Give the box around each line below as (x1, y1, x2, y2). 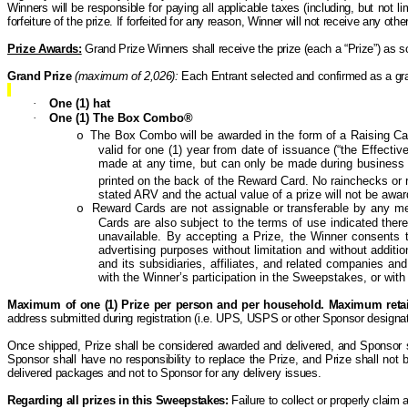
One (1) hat (49, 97, 111, 110)
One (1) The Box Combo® (49, 111, 194, 125)
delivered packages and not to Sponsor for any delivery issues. (7, 365, 321, 380)
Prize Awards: (7, 42, 82, 56)
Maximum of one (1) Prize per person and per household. (7, 297, 324, 311)
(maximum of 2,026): (75, 69, 178, 83)
